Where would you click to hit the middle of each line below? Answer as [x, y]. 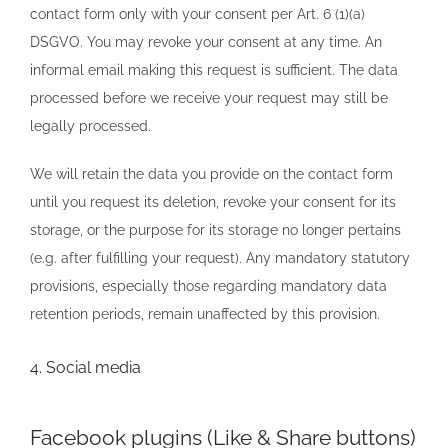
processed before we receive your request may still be [209, 97]
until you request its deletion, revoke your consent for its [213, 201]
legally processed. [90, 125]
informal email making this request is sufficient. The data [214, 69]
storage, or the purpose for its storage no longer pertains [215, 229]
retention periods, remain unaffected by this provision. [205, 313]
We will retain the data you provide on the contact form [211, 173]
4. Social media [85, 367]
